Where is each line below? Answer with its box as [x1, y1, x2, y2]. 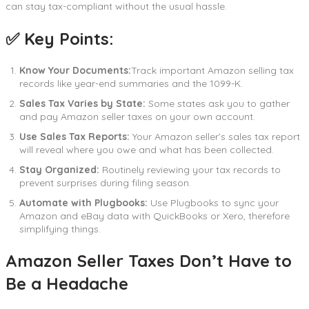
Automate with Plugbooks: [19, 196, 150, 209]
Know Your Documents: [19, 63, 131, 77]
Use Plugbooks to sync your [150, 196, 279, 209]
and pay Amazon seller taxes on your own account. [19, 110, 255, 123]
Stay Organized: [19, 163, 102, 176]
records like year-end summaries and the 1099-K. [19, 77, 243, 90]
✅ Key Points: [6, 28, 114, 49]
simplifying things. [19, 222, 101, 235]
